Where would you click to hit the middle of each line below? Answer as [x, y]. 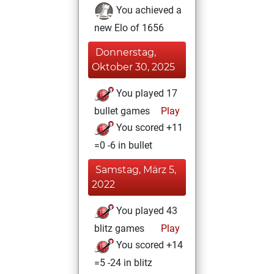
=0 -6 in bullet [123, 145]
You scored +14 [148, 245]
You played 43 [146, 211]
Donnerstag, [126, 52]
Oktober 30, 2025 [133, 67]
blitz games [119, 228]
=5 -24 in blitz [123, 263]
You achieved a [148, 10]
